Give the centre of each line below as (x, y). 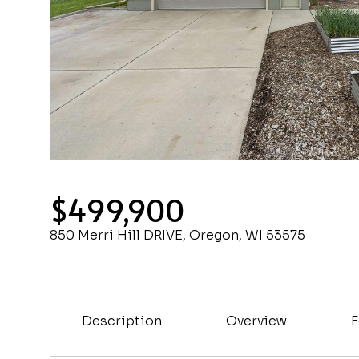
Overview (256, 321)
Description (122, 321)
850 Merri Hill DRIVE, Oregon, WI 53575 (177, 235)
